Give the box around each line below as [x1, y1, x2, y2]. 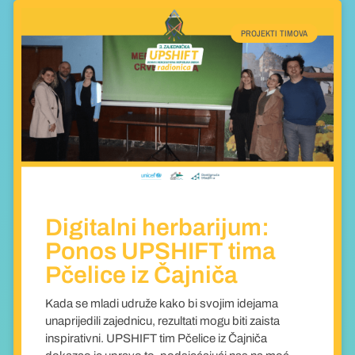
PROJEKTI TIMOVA [241, 27, 308, 39]
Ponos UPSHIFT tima [44, 239, 276, 265]
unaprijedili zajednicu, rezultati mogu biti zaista [44, 315, 280, 328]
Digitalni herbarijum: [44, 215, 269, 241]
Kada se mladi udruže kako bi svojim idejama [44, 297, 278, 311]
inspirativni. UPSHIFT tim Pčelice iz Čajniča [44, 332, 267, 345]
